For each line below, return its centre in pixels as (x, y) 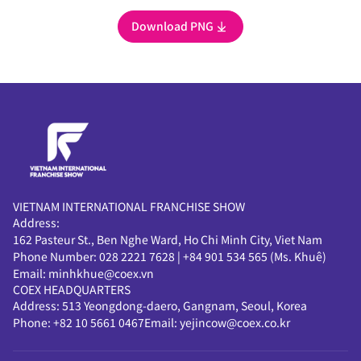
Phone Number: (56, 256)
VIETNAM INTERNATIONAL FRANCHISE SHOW (129, 206)
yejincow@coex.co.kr (235, 322)
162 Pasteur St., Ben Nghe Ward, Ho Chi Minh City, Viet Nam (168, 239)
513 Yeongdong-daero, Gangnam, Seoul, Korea (185, 305)
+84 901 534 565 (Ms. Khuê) (255, 256)
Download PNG (172, 26)
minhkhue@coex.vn (101, 273)
